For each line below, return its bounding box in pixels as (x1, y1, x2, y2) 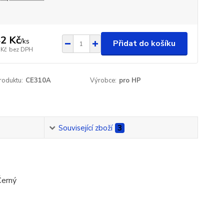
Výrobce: (90, 76, 117, 85)
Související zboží (58, 123, 112, 133)
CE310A (25, 76, 51, 85)
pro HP (119, 76, 141, 85)
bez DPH (8, 45, 33, 53)
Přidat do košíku (112, 38, 175, 49)
